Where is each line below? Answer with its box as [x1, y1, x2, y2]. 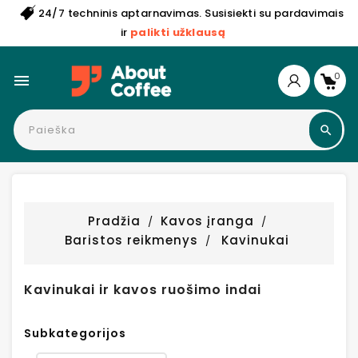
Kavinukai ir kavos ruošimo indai [24, 280, 261, 300]
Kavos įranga [160, 213, 254, 230]
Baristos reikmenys [64, 232, 198, 249]
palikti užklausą [129, 25, 226, 41]
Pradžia [88, 213, 141, 230]
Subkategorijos [24, 325, 126, 342]
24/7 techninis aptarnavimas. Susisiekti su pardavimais [38, 6, 344, 21]
